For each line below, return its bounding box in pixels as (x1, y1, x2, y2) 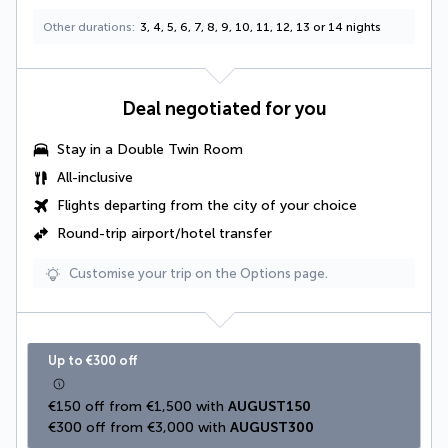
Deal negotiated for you (121, 98, 327, 121)
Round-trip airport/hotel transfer (57, 225, 272, 243)
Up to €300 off (48, 353, 137, 369)
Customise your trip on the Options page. (69, 266, 328, 282)
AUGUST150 (228, 398, 311, 416)
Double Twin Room (117, 141, 243, 159)
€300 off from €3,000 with (48, 419, 230, 437)
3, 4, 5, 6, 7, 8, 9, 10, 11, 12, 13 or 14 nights (140, 20, 381, 35)
